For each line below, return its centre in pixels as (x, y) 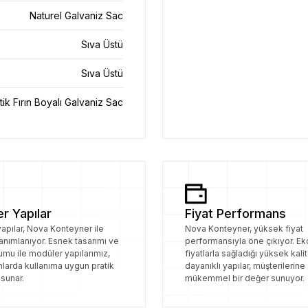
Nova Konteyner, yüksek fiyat (244, 229)
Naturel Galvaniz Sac (76, 15)
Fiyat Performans (235, 213)
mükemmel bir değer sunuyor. (245, 278)
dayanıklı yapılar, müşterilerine (245, 266)
